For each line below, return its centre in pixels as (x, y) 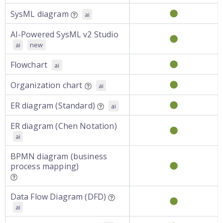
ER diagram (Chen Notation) (63, 126)
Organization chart (46, 85)
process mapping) (45, 166)
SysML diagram (39, 14)
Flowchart (29, 65)
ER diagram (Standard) (53, 106)
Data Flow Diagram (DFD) (58, 197)
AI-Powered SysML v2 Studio (64, 34)
